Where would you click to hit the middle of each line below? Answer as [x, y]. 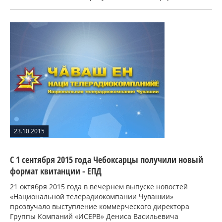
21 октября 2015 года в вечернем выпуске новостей [99, 187]
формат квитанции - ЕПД [56, 171]
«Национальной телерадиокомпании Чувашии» [92, 197]
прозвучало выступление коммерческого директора [100, 207]
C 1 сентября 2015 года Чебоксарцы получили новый [107, 160]
